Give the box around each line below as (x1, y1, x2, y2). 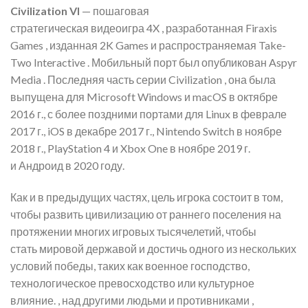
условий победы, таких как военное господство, (10, 259, 250, 273)
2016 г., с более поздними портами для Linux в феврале (10, 107, 287, 121)
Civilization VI (10, 4, 80, 18)
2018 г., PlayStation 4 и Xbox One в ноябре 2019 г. (10, 142, 250, 155)
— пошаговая (80, 4, 149, 18)
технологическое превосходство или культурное (10, 276, 254, 290)
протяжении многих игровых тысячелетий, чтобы (10, 225, 256, 239)
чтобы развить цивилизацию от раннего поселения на (10, 208, 281, 221)
